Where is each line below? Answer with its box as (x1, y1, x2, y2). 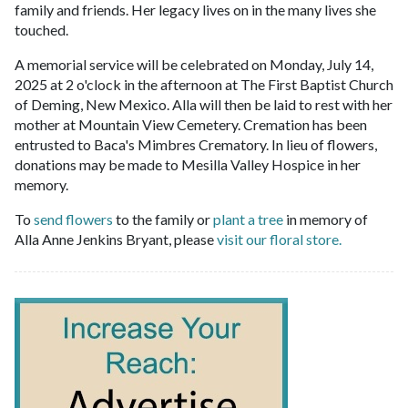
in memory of (283, 209, 368, 228)
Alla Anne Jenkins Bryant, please (15, 229, 214, 248)
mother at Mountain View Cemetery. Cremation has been (15, 115, 367, 133)
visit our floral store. (214, 229, 342, 248)
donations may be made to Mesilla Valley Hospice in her (15, 155, 361, 173)
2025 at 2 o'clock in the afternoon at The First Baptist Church (15, 75, 393, 93)
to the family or (113, 209, 213, 228)
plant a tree (213, 209, 283, 228)
